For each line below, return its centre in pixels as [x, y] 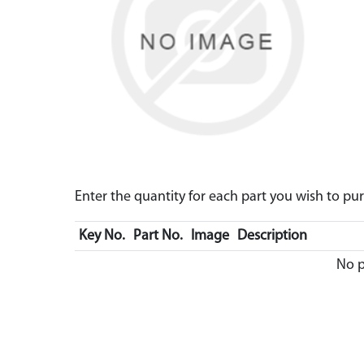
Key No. [102, 236]
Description [272, 236]
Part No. [158, 236]
